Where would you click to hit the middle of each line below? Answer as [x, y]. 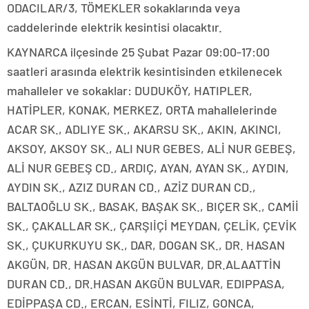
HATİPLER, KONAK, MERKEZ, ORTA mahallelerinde [142, 110]
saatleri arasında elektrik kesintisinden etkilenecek [144, 71]
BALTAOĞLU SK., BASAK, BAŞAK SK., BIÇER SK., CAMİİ [153, 207]
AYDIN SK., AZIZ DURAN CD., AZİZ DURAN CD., [131, 187]
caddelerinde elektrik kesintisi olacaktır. [114, 27]
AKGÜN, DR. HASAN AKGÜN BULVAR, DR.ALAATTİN [144, 265]
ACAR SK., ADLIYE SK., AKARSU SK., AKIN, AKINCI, [144, 129]
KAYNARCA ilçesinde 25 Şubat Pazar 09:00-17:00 [138, 52]
